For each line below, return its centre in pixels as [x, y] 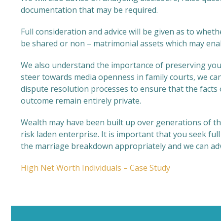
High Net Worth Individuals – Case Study [95, 168]
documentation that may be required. [89, 10]
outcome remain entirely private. [81, 101]
